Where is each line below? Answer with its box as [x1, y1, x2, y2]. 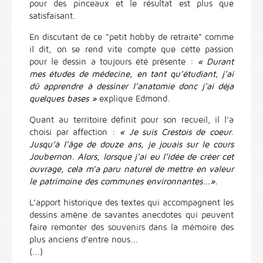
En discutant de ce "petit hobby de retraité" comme [29, 32, 234, 42]
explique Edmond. [96, 94, 173, 104]
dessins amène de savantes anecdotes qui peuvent [29, 210, 234, 220]
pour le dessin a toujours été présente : [29, 57, 198, 67]
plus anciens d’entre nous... [29, 235, 138, 245]
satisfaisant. [29, 11, 76, 21]
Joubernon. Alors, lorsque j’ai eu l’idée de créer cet [29, 152, 234, 162]
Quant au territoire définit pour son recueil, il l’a [29, 115, 234, 125]
